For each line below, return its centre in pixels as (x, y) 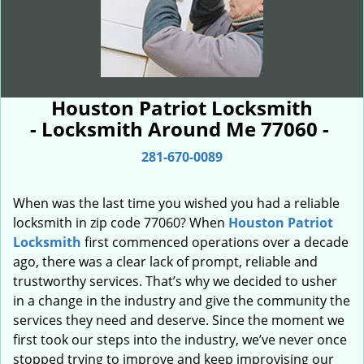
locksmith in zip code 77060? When (121, 223)
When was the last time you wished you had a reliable (176, 203)
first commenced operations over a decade (215, 242)
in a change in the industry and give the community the (182, 301)
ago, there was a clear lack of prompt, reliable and (165, 262)
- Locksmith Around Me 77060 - (182, 129)
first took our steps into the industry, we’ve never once (180, 340)
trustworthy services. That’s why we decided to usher (175, 281)
